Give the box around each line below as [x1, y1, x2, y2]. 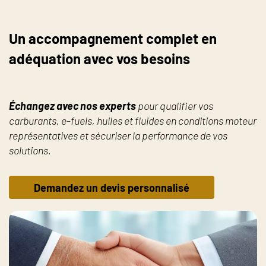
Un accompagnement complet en [9, 29, 217, 47]
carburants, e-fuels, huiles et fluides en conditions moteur [9, 113, 256, 127]
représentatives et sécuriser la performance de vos [9, 128, 227, 142]
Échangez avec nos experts [9, 99, 136, 112]
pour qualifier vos [136, 99, 213, 112]
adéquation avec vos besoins [9, 49, 190, 67]
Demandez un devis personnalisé [34, 180, 189, 194]
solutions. [9, 143, 51, 157]
